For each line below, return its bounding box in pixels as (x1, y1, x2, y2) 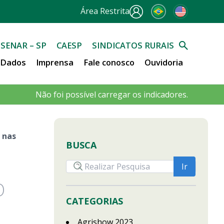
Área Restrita (80, 5, 129, 16)
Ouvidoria (144, 56, 183, 68)
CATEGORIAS (66, 195, 123, 207)
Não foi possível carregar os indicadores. (35, 89, 188, 100)
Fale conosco (83, 56, 134, 68)
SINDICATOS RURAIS (92, 39, 174, 51)
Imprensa (36, 56, 73, 68)
